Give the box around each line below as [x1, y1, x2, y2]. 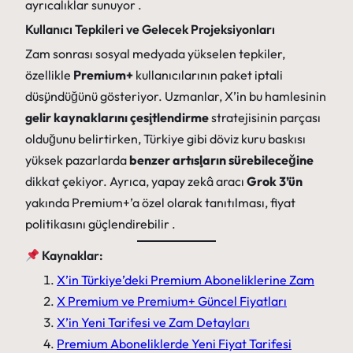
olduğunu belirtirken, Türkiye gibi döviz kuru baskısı [25, 131, 306, 147]
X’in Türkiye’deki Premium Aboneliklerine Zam [57, 272, 314, 288]
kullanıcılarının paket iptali [133, 67, 283, 84]
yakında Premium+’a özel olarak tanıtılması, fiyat [25, 195, 295, 211]
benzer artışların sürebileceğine [129, 152, 314, 169]
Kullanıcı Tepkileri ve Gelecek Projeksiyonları [25, 21, 275, 38]
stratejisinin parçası [209, 110, 321, 126]
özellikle [25, 67, 73, 84]
